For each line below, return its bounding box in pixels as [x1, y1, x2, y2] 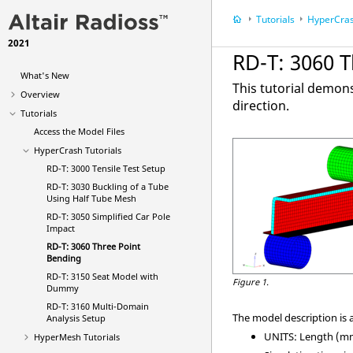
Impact [46, 222, 75, 234]
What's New [20, 69, 69, 81]
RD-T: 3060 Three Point [46, 240, 140, 252]
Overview [20, 88, 60, 100]
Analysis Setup [46, 312, 106, 324]
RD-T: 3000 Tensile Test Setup [46, 162, 165, 174]
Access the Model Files [33, 125, 124, 137]
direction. [232, 97, 290, 114]
